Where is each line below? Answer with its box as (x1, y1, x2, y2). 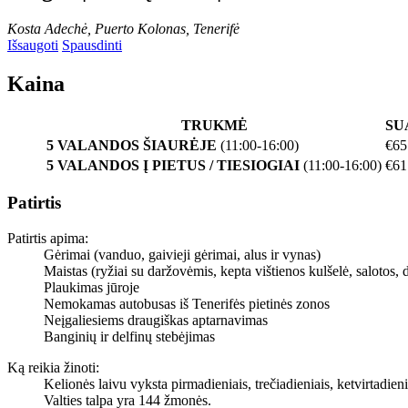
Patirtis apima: (7, 230, 88, 247)
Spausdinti (62, 36, 122, 53)
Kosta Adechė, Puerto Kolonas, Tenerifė (7, 20, 240, 36)
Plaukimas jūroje (44, 280, 139, 296)
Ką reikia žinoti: (7, 360, 99, 376)
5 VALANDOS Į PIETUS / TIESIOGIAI (46, 157, 300, 173)
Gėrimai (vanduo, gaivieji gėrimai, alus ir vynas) (44, 247, 321, 263)
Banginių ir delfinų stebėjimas (44, 329, 215, 345)
